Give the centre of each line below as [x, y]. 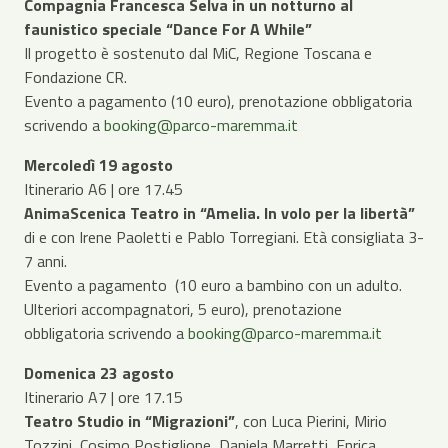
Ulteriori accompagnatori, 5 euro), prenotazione [183, 308]
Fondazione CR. [75, 76]
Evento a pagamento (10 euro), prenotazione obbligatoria [218, 100]
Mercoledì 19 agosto [98, 164]
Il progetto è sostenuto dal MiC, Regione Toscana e [198, 52]
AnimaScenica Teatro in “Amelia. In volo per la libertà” [219, 212]
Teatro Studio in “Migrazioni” [129, 420]
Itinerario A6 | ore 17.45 [103, 188]
